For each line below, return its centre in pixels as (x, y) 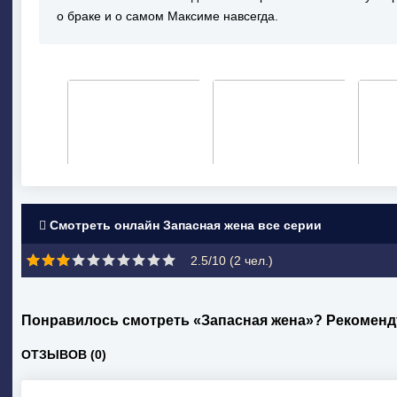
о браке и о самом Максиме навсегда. (167, 16)
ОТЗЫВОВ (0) (64, 354)
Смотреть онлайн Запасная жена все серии (184, 225)
